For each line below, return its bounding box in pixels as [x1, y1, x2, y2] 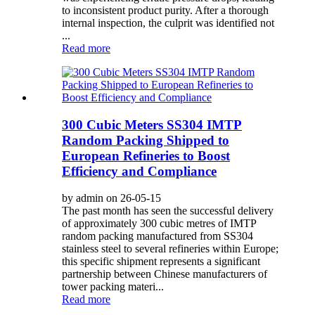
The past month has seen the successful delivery [62, 205, 274, 217]
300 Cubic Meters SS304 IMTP [62, 117, 242, 132]
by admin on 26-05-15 [62, 192, 161, 205]
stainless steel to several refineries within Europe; [62, 243, 278, 255]
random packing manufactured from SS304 [62, 230, 253, 243]
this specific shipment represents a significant [62, 255, 260, 268]
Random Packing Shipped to [62, 132, 229, 148]
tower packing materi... [62, 281, 164, 293]
